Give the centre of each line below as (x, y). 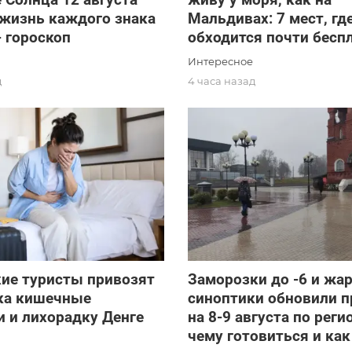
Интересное (220, 62)
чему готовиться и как (269, 336)
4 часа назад (221, 81)
